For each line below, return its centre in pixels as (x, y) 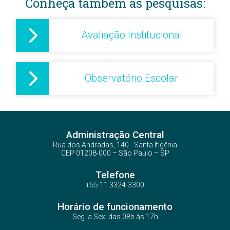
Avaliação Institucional (131, 35)
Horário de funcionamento (115, 206)
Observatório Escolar (131, 78)
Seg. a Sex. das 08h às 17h (115, 216)
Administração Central (115, 135)
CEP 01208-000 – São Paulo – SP (115, 153)
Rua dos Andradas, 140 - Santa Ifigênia (115, 145)
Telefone (115, 175)
